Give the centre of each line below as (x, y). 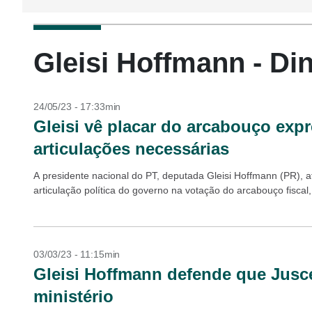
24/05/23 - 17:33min (77, 107)
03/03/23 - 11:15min (77, 254)
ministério (73, 296)
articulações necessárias (131, 149)
